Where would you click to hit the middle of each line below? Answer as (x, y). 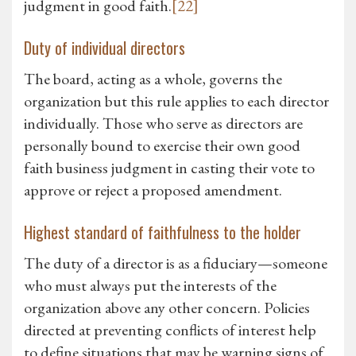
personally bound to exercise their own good (162, 146)
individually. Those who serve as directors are (163, 124)
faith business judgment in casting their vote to (169, 168)
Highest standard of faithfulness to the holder (163, 232)
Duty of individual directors (104, 48)
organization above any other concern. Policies (167, 308)
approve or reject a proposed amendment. (153, 190)
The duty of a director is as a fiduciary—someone (176, 263)
